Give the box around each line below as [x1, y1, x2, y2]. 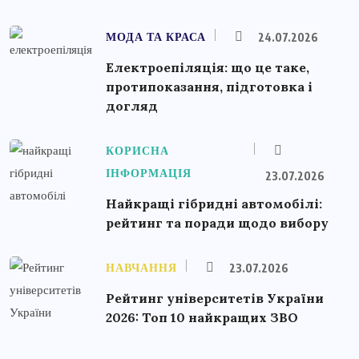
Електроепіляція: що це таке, [106, 58, 309, 75]
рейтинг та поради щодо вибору [106, 214, 329, 231]
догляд [106, 97, 158, 114]
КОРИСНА [106, 143, 169, 158]
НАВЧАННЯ [106, 260, 177, 275]
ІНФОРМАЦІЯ [106, 165, 192, 180]
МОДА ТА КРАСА [106, 29, 206, 44]
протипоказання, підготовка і [106, 78, 313, 95]
